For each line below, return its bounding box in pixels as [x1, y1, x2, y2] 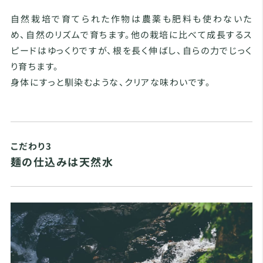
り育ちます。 [10, 60, 59, 73]
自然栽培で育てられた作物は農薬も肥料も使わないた [10, 12, 252, 25]
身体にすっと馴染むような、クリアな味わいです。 [10, 76, 211, 89]
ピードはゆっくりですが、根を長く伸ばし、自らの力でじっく [10, 44, 252, 57]
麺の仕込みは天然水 [10, 154, 114, 170]
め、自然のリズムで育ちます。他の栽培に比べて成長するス [10, 28, 252, 41]
